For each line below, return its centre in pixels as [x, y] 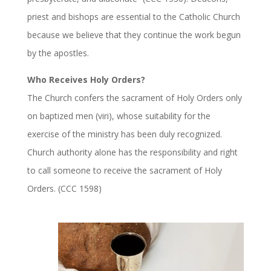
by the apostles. [58, 53]
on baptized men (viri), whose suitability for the [119, 116]
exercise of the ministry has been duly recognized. [124, 134]
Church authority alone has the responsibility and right [132, 152]
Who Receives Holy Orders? [86, 80]
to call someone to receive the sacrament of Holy [124, 170]
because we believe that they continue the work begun [134, 35]
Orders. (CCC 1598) [64, 188]
